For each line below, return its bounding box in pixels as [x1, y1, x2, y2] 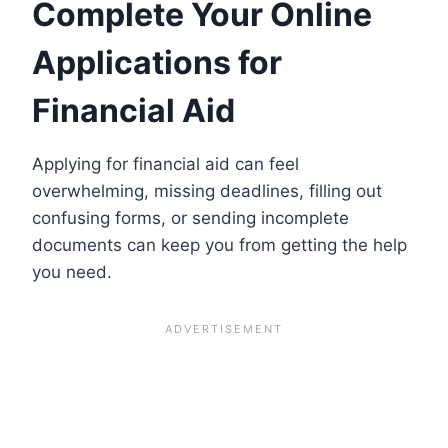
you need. [32, 261, 112, 282]
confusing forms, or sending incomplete [32, 207, 349, 228]
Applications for [32, 42, 282, 82]
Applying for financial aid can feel [32, 153, 299, 174]
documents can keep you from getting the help [32, 234, 407, 255]
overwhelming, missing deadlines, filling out [32, 180, 382, 201]
